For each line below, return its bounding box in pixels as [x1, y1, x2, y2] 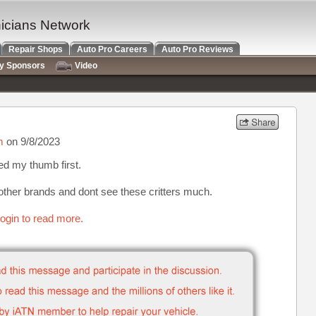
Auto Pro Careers [77, 44, 147, 54]
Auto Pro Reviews [162, 44, 233, 54]
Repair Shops [8, 44, 63, 54]
